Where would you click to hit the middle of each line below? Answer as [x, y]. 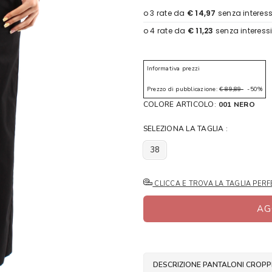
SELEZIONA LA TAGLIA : [186, 129]
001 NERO [236, 104]
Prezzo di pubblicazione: [183, 89]
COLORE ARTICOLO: [180, 104]
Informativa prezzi [174, 69]
